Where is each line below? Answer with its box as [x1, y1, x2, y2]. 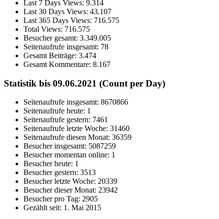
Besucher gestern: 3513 [23, 168, 96, 177]
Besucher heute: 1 [23, 159, 79, 168]
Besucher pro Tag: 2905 [23, 195, 98, 203]
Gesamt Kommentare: [23, 60, 93, 68]
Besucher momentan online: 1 [23, 151, 115, 159]
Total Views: [23, 24, 65, 33]
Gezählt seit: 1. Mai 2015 [23, 203, 101, 212]
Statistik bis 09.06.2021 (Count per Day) [4, 78, 165, 88]
